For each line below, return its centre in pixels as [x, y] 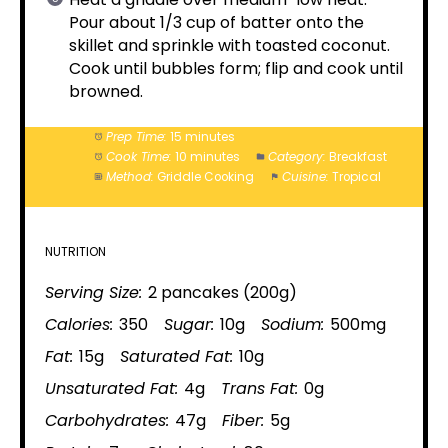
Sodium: [292, 324]
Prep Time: [136, 137]
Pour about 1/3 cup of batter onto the [216, 22]
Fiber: [243, 420]
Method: [129, 177]
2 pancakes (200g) [222, 292]
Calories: [79, 324]
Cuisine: [305, 177]
